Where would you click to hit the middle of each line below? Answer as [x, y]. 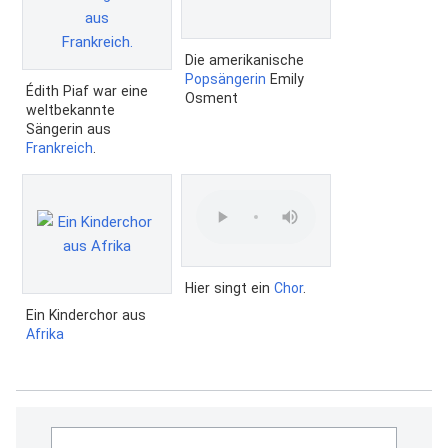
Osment [211, 97]
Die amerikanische [244, 59]
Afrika [45, 333]
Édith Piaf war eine [87, 90]
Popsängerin [225, 78]
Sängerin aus [68, 128]
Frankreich [59, 147]
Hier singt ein [229, 287]
